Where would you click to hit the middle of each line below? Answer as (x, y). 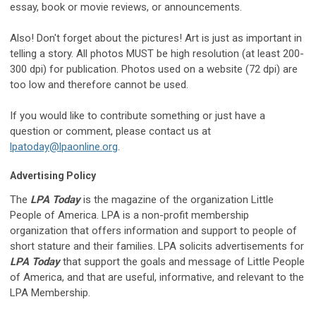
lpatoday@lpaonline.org (64, 146)
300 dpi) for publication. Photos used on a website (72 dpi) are (154, 69)
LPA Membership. (50, 292)
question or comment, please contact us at (110, 131)
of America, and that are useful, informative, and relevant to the (157, 277)
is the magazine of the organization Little (178, 199)
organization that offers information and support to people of (153, 230)
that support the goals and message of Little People (184, 261)
